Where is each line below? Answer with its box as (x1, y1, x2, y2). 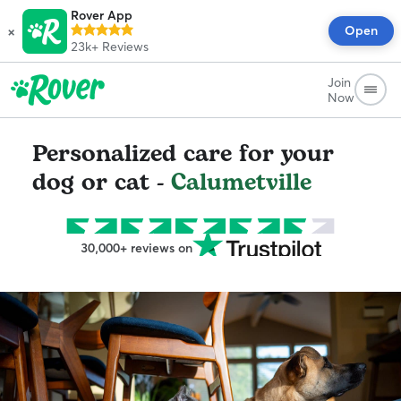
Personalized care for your (32, 136, 334, 172)
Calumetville (171, 165, 311, 200)
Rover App (71, 7, 132, 23)
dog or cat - (32, 165, 171, 200)
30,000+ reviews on (80, 240, 192, 256)
